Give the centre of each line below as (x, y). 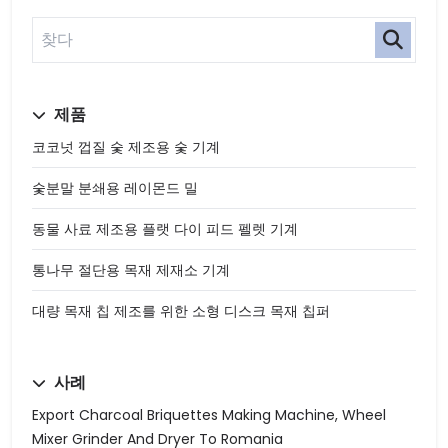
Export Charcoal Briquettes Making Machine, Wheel (209, 414)
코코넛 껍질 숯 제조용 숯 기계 (126, 146)
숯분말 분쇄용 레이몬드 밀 (115, 187)
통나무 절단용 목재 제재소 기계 (131, 269)
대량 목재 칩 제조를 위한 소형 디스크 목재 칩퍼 (181, 310)
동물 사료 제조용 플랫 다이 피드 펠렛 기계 (165, 228)
